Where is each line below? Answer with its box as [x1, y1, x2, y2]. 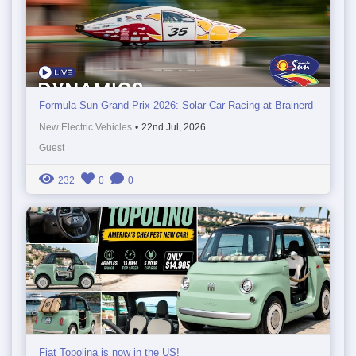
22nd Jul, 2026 [141, 121, 206, 133]
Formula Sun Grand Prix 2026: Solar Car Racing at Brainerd [39, 99, 313, 111]
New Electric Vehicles [39, 121, 132, 133]
